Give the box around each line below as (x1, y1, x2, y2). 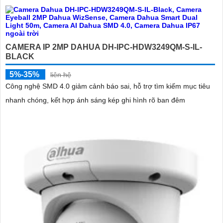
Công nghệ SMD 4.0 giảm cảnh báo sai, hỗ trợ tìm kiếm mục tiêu (5, 82, 210, 91)
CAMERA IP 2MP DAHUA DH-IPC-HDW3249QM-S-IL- (5, 43, 202, 52)
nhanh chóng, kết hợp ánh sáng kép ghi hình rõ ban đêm (5, 96, 185, 105)
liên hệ (50, 71, 71, 79)
